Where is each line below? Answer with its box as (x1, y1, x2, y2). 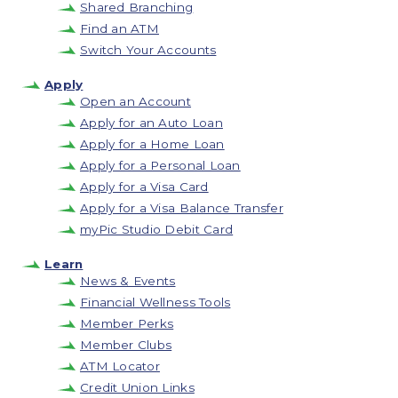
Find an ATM (80, 20, 159, 36)
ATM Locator (80, 358, 160, 373)
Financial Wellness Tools (80, 294, 231, 309)
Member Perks (80, 315, 174, 330)
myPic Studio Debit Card (80, 221, 234, 236)
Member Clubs (80, 337, 172, 352)
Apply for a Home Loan (80, 136, 225, 151)
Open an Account (80, 93, 192, 108)
